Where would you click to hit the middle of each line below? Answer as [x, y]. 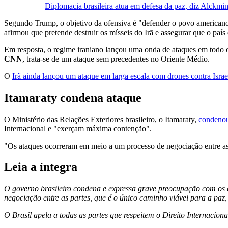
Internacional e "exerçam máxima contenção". [78, 128]
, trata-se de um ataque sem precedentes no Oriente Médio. [116, 59]
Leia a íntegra [41, 167]
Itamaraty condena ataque [73, 97]
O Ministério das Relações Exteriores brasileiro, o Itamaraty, [101, 119]
